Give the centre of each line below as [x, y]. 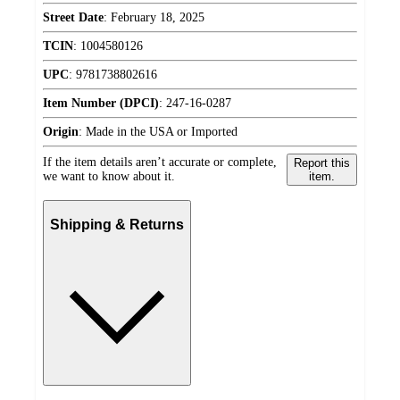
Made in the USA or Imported [162, 132]
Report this [321, 163]
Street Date [73, 18]
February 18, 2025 [158, 18]
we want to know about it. [109, 177]
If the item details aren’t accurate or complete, [160, 162]
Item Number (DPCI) [101, 104]
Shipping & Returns [117, 224]
